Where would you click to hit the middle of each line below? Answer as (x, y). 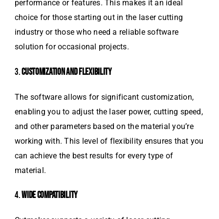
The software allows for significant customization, (104, 97)
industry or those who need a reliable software (97, 32)
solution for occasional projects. (72, 47)
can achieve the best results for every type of (94, 155)
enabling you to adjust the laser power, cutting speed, (109, 111)
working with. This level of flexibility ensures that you (109, 141)
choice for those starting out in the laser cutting (99, 18)
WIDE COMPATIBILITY (50, 196)
